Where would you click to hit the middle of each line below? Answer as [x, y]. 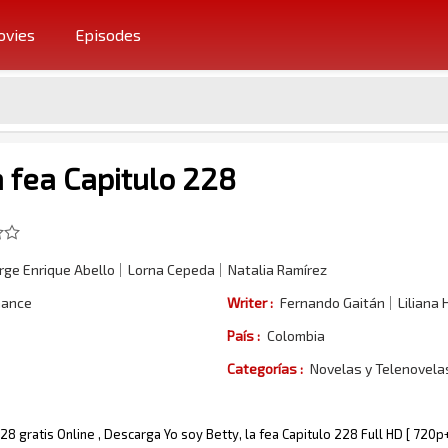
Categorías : [264, 368]
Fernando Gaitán [332, 302]
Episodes [108, 34]
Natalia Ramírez [277, 269]
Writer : [249, 302]
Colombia [295, 335]
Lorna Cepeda [171, 269]
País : [243, 335]
